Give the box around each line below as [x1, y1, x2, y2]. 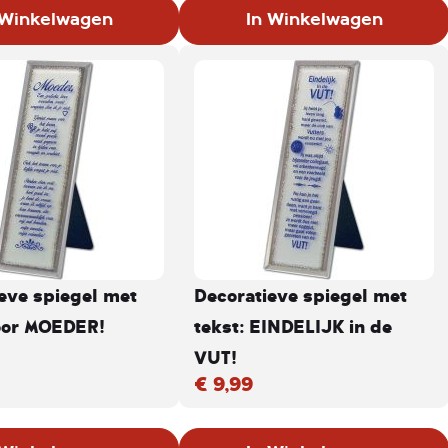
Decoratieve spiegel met [194, 282, 407, 308]
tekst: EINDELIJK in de [194, 313, 392, 339]
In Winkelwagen [245, 9, 383, 30]
